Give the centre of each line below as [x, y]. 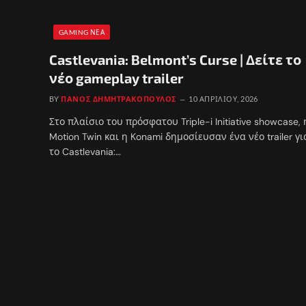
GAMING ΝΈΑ [82, 32]
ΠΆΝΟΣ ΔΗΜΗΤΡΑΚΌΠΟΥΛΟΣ [119, 98]
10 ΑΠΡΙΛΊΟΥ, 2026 [223, 98]
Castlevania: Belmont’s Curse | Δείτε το [175, 59]
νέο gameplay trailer [116, 78]
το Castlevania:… [85, 151]
